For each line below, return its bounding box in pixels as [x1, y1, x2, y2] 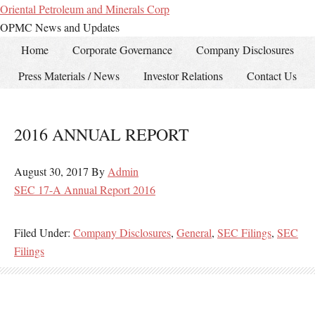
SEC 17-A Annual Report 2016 [14, 182, 155, 197]
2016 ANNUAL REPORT [14, 123, 189, 146]
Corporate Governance [72, 42, 172, 57]
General [176, 225, 212, 240]
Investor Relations [143, 68, 223, 83]
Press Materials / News [18, 68, 120, 83]
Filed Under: [14, 225, 73, 240]
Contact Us [247, 68, 297, 83]
